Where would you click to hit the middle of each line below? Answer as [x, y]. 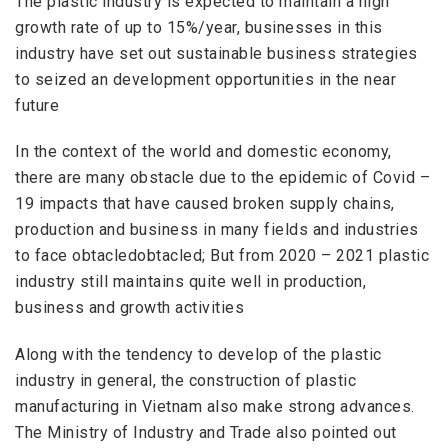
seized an [73, 79]
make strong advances [327, 407]
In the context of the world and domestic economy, [203, 152]
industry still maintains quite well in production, [190, 282]
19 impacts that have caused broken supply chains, [205, 204]
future [37, 105]
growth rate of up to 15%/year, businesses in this [199, 27]
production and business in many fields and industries [217, 230]
